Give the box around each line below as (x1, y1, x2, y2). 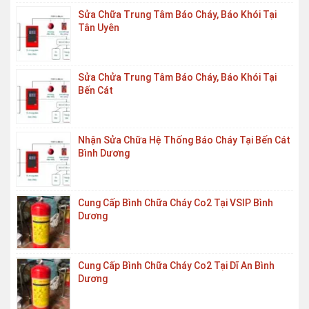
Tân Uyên (78, 22, 119, 33)
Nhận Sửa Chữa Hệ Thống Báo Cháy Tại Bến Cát (78, 134, 290, 146)
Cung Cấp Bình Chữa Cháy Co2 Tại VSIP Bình (78, 197, 273, 208)
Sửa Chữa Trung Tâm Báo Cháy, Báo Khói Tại (78, 9, 277, 20)
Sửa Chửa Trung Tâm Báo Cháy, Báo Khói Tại (78, 72, 277, 83)
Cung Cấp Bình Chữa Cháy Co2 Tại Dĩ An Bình (78, 260, 275, 271)
